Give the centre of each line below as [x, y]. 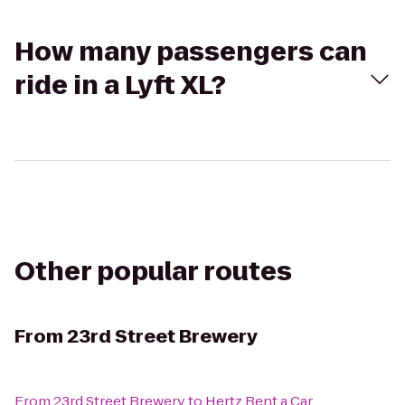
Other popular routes [153, 272]
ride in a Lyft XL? [120, 85]
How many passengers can [191, 52]
